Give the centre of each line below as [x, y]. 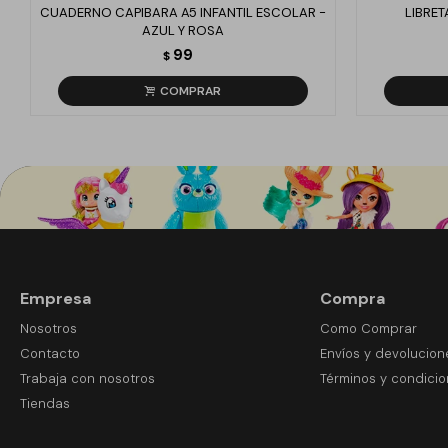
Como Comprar [368, 328]
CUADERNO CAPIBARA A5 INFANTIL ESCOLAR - [183, 12]
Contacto [50, 353]
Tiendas [45, 403]
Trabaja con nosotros [87, 378]
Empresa [55, 298]
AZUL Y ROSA [183, 30]
